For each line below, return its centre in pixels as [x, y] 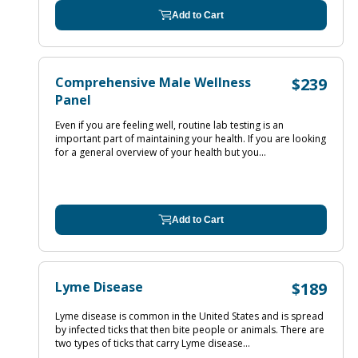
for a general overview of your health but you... [161, 152]
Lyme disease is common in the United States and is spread [189, 316]
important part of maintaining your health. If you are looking [191, 139]
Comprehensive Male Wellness [153, 82]
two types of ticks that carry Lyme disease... [153, 343]
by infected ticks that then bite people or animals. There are [190, 330]
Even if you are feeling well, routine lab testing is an [169, 125]
